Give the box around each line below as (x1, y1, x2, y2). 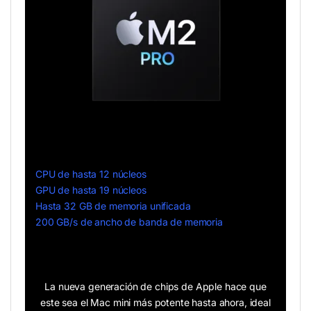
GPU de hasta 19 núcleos (35, 184, 146, 196)
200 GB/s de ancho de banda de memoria (35, 216, 223, 228)
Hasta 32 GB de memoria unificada (35, 200, 191, 212)
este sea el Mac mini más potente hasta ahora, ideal (40, 296, 271, 309)
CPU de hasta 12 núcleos (35, 168, 146, 180)
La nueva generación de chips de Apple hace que (44, 280, 267, 293)
